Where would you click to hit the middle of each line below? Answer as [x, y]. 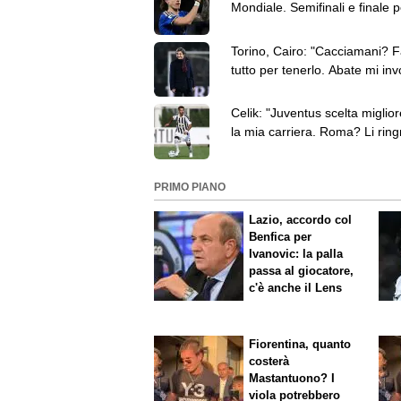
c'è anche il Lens [296, 288]
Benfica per [281, 237]
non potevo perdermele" [299, 26]
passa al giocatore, [302, 271]
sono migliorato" [276, 151]
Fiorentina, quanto [300, 344]
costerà [269, 361]
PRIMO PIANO [190, 188]
